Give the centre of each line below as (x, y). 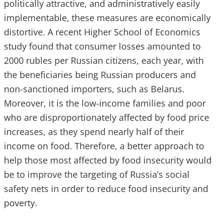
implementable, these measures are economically (107, 18)
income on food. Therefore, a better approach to (104, 146)
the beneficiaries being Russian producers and (100, 75)
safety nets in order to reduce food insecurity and (106, 189)
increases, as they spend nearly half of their (94, 132)
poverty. (21, 203)
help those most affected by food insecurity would (108, 160)
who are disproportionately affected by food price (107, 117)
